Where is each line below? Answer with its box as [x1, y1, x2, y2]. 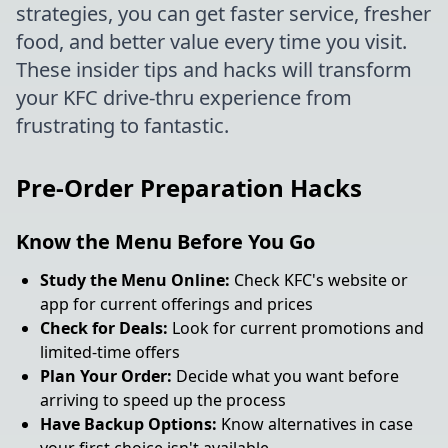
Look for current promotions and [168, 317, 424, 339]
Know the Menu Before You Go [16, 228, 315, 255]
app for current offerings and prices [40, 293, 313, 315]
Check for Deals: [40, 317, 168, 339]
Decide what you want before [172, 365, 399, 387]
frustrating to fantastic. [16, 112, 229, 139]
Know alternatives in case [217, 413, 413, 435]
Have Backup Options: [40, 413, 217, 435]
